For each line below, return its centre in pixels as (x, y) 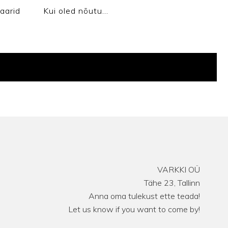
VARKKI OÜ (179, 169)
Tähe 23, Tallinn (172, 183)
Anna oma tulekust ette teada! (144, 196)
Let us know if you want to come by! (134, 209)
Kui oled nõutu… (76, 11)
